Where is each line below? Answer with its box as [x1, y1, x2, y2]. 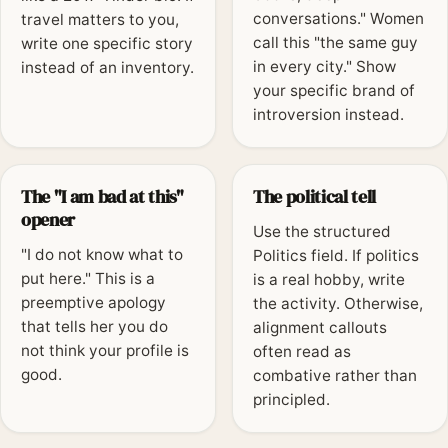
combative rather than [253, 366, 417, 386]
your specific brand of [253, 81, 415, 101]
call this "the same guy [253, 33, 418, 53]
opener [21, 207, 76, 233]
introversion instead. [253, 105, 404, 125]
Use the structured [253, 222, 391, 242]
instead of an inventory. [21, 58, 194, 78]
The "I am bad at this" [21, 184, 184, 210]
